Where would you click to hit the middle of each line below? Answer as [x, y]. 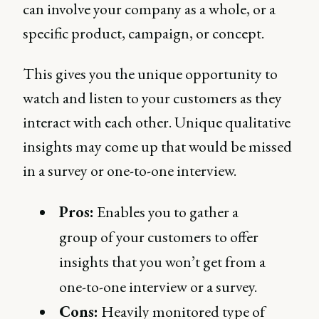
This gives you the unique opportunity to [150, 74]
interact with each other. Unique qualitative [157, 122]
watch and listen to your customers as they [152, 98]
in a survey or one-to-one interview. [130, 171]
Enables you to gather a [167, 212]
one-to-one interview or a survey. [158, 287]
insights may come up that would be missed [157, 146]
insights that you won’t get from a [163, 262]
